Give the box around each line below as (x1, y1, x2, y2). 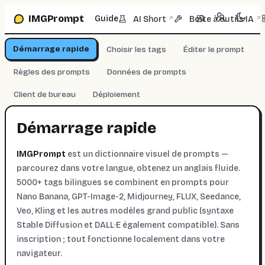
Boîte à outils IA (189, 14, 254, 25)
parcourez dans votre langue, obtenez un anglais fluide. (17, 163, 240, 173)
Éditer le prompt (183, 44, 244, 54)
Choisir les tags (106, 44, 166, 54)
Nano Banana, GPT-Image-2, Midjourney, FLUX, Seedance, (17, 191, 241, 202)
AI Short (133, 14, 167, 25)
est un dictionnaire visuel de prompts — (66, 148, 228, 159)
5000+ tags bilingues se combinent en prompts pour (17, 177, 229, 188)
